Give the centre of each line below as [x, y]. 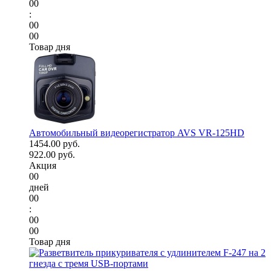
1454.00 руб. [54, 144]
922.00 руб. [52, 155]
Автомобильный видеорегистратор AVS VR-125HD [137, 133]
